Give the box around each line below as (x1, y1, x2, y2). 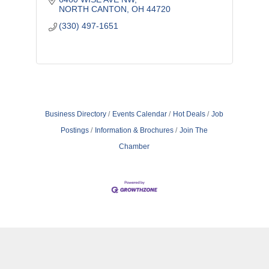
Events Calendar (112, 110, 168, 118)
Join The (180, 126, 208, 134)
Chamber (119, 142, 150, 151)
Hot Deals (173, 110, 206, 118)
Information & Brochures (95, 126, 174, 134)
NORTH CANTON (59, 4, 127, 14)
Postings (61, 126, 89, 134)
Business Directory (45, 110, 107, 118)
